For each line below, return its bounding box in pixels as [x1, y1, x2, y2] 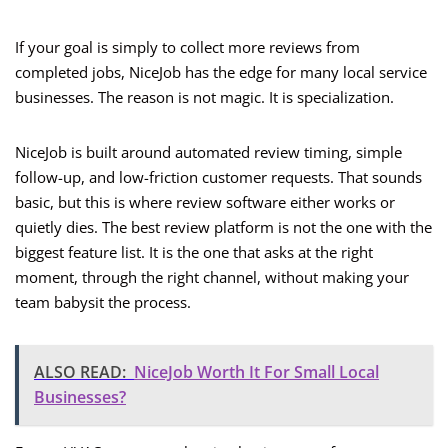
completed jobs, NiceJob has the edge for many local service [15, 62, 427, 83]
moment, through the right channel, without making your [15, 267, 409, 288]
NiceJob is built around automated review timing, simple [15, 142, 402, 163]
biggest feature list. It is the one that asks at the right [15, 242, 373, 263]
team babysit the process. [15, 292, 191, 313]
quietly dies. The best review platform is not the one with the [15, 217, 432, 238]
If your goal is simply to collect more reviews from [15, 37, 360, 58]
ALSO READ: [34, 361, 126, 384]
